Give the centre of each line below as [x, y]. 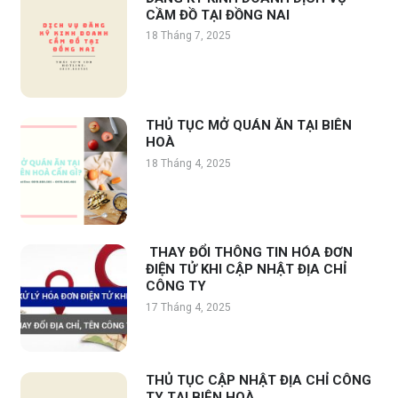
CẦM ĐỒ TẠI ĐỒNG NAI [217, 15]
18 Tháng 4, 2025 [188, 163]
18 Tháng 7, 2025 [188, 36]
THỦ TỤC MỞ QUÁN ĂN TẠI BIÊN [248, 126]
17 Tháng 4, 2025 [188, 307]
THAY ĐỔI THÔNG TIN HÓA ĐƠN [249, 253]
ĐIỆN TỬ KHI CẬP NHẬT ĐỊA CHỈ [246, 270]
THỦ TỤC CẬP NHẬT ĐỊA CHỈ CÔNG [258, 380]
